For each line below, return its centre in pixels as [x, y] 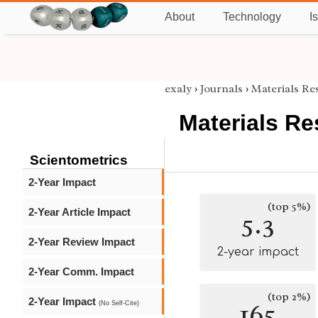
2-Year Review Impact [82, 242]
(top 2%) [289, 297]
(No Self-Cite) [119, 303]
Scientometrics [79, 160]
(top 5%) [289, 207]
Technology [252, 17]
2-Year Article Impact [79, 212]
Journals [221, 89]
